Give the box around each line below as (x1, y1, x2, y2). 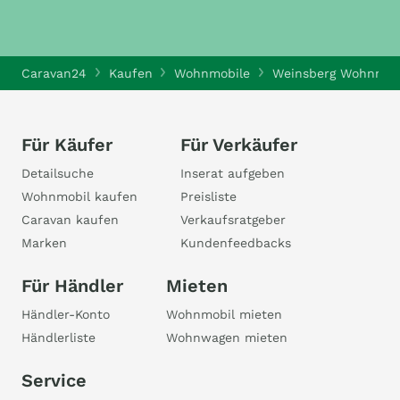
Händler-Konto (21, 307, 110, 321)
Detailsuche (21, 166, 94, 180)
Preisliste (180, 189, 237, 204)
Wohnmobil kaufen (21, 189, 137, 204)
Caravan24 (21, 66, 87, 80)
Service (21, 370, 87, 391)
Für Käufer (21, 134, 112, 155)
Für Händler (21, 275, 123, 296)
